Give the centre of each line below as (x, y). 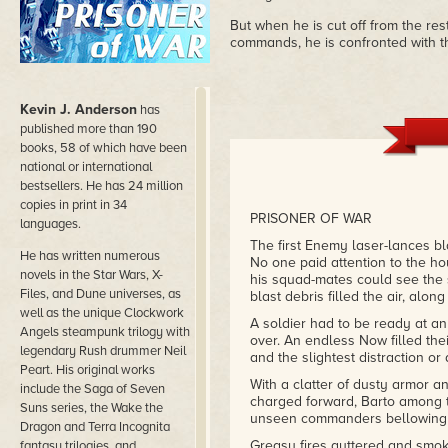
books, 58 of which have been (103, 148)
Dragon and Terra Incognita (95, 427)
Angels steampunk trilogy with (105, 332)
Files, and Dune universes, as (100, 294)
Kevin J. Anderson (78, 109)
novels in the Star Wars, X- (91, 275)
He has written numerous (90, 256)
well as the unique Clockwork (102, 313)
